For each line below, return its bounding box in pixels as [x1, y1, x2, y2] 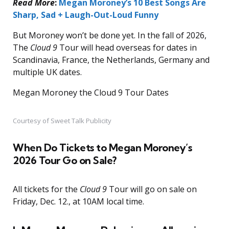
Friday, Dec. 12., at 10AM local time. [13, 196, 144, 208]
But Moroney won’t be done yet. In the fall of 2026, [13, 30, 207, 41]
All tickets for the [13, 184, 80, 195]
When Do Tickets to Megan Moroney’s [13, 141, 192, 154]
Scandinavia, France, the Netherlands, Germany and [13, 54, 210, 66]
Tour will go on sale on [107, 184, 197, 195]
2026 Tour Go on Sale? [13, 154, 117, 167]
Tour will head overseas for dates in [57, 42, 197, 54]
